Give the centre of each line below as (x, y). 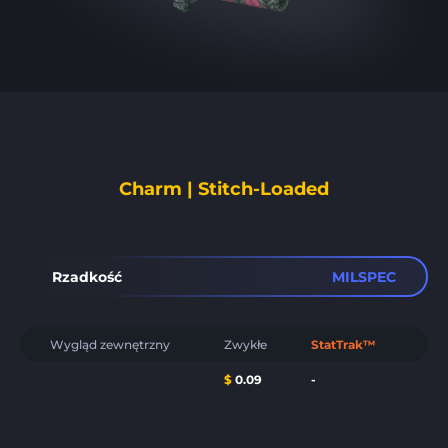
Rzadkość (87, 276)
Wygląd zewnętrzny (110, 344)
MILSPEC (364, 276)
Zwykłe (245, 344)
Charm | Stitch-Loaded (224, 189)
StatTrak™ (343, 344)
